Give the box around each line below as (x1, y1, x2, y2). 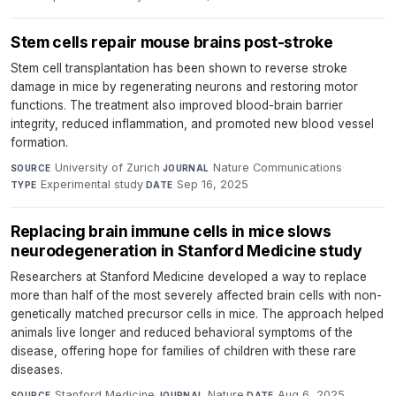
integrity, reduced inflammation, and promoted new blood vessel (11, 117, 374, 132)
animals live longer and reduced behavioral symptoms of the (11, 325, 353, 340)
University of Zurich (54, 161, 160, 175)
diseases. (11, 362, 63, 377)
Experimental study (41, 178, 144, 192)
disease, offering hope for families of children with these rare (11, 344, 356, 359)
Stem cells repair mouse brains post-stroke (11, 33, 333, 52)
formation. (11, 135, 68, 150)
